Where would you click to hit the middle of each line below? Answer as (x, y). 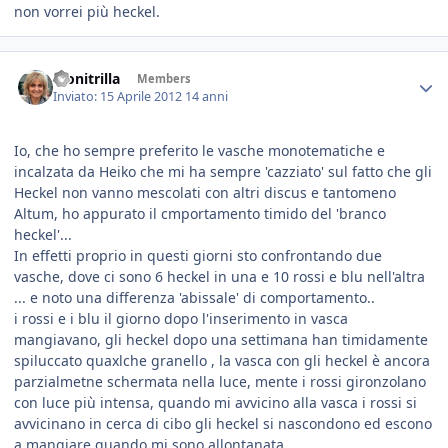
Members (163, 78)
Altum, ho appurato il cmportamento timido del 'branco (200, 214)
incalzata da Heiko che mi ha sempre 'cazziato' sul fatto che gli (223, 172)
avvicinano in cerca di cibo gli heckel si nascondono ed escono (223, 424)
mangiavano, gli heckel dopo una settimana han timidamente (221, 340)
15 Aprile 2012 (143, 97)
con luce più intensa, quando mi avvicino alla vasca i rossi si (215, 403)
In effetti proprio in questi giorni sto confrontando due (198, 256)
